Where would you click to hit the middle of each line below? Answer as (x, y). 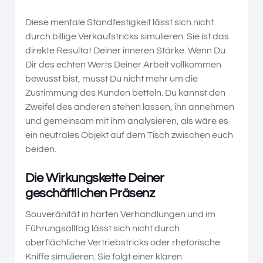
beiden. (41, 149)
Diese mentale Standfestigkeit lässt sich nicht (119, 22)
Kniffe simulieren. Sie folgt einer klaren (104, 256)
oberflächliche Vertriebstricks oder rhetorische (123, 242)
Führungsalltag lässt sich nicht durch (102, 228)
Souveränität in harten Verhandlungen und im (120, 214)
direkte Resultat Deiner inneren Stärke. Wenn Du (125, 50)
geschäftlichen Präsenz (90, 193)
